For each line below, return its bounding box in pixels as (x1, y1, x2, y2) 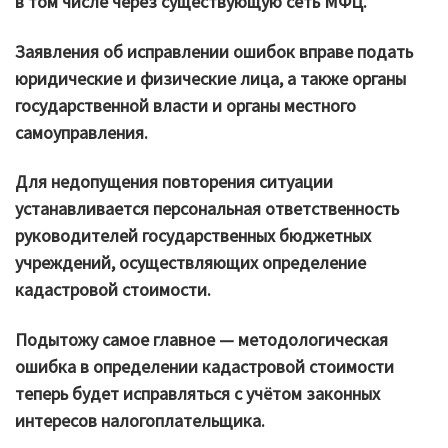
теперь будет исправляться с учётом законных (15, 381, 380, 405)
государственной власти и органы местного (15, 93, 356, 117)
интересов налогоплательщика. (15, 408, 265, 432)
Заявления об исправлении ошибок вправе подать (15, 39, 413, 63)
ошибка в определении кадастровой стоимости (15, 354, 394, 378)
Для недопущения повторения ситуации (15, 170, 333, 194)
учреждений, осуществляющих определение (15, 251, 366, 275)
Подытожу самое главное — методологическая (15, 327, 388, 351)
